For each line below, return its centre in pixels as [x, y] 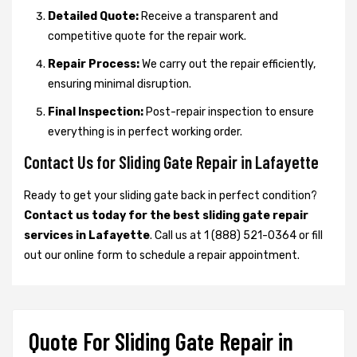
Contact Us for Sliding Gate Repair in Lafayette [171, 161]
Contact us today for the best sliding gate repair [166, 215]
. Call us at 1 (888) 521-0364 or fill [236, 235]
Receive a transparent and [208, 16]
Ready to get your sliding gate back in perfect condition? [171, 195]
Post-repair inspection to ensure [229, 112]
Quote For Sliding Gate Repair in [161, 341]
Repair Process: [94, 64]
